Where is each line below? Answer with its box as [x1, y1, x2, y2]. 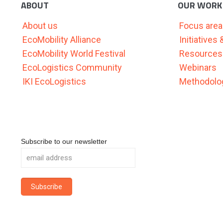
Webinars [179, 62, 217, 73]
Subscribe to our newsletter [21, 137, 107, 145]
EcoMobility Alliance [22, 34, 101, 45]
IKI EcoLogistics [22, 76, 86, 87]
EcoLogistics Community [22, 62, 122, 73]
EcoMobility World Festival [22, 48, 125, 59]
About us [22, 20, 58, 31]
